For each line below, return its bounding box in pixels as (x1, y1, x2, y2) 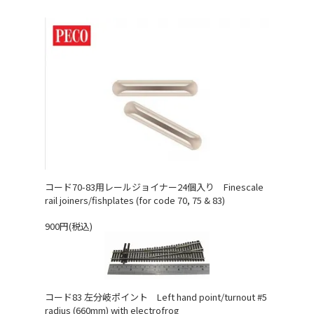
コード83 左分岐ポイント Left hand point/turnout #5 (45, 290, 267, 304)
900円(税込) (45, 219, 93, 233)
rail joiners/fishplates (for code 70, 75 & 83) (45, 193, 225, 207)
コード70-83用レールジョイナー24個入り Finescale (45, 180, 264, 194)
